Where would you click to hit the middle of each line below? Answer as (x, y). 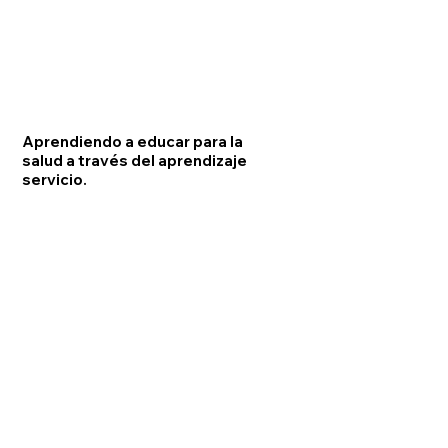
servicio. (55, 179)
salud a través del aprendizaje (135, 160)
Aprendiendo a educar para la (133, 141)
